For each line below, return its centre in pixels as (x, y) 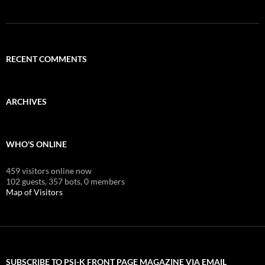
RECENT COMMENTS (46, 59)
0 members (104, 181)
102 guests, (26, 181)
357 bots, (65, 181)
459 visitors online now (49, 170)
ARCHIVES (26, 101)
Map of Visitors (34, 192)
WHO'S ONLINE (36, 144)
